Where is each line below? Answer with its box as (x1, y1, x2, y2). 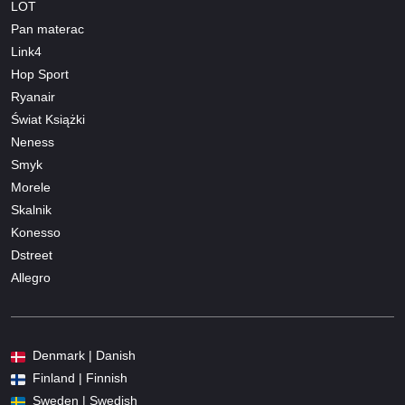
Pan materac (11, 22, 84, 37)
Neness (11, 135, 54, 150)
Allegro (11, 270, 51, 286)
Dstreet (11, 248, 52, 263)
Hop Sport (11, 67, 69, 82)
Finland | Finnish (33, 371, 127, 386)
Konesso (11, 225, 61, 240)
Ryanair (11, 89, 55, 105)
